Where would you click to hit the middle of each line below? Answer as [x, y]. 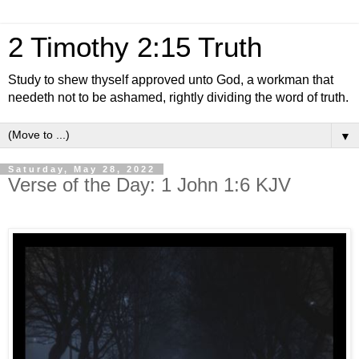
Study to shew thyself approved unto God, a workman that [171, 80]
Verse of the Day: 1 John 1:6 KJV [149, 185]
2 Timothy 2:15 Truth [135, 47]
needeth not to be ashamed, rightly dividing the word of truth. [178, 97]
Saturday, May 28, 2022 [82, 169]
